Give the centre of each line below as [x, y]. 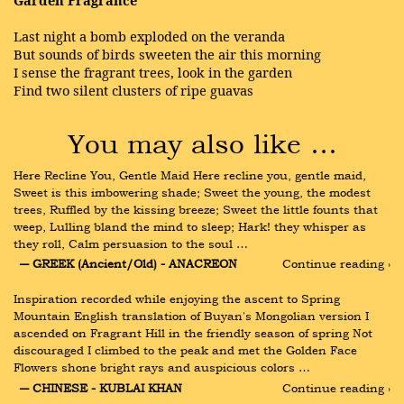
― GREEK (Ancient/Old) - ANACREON [128, 264]
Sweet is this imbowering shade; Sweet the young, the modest [192, 192]
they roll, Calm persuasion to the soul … [131, 243]
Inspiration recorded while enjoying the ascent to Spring [177, 299]
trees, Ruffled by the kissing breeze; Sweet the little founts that [196, 209]
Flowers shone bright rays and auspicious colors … [162, 367]
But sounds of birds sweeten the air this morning [167, 54]
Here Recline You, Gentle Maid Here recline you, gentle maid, [190, 175]
